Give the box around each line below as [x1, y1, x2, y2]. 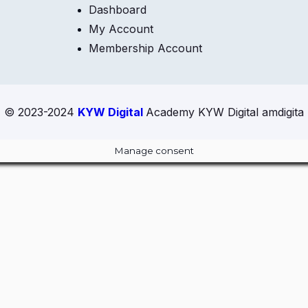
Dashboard [88, 3, 146, 16]
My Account [88, 22, 153, 36]
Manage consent [114, 145, 194, 156]
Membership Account [88, 41, 202, 55]
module [235, 255, 264, 265]
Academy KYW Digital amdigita [146, 105, 304, 119]
